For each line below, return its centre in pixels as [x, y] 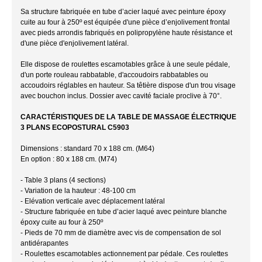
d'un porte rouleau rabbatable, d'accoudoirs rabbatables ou [114, 75]
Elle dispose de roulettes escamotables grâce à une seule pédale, [125, 64]
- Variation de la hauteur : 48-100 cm [79, 190]
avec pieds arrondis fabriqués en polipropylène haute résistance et [126, 32]
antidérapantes [45, 243]
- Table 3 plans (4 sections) [64, 180]
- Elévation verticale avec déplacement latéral [93, 201]
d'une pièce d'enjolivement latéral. [75, 43]
